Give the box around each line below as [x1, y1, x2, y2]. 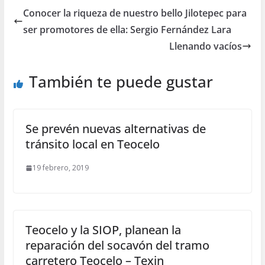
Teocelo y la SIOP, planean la [25, 222, 181, 238]
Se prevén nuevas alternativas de [25, 121, 206, 137]
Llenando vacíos [169, 40, 243, 53]
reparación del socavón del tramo [25, 237, 209, 254]
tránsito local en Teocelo [25, 136, 160, 153]
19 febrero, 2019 [32, 163, 89, 173]
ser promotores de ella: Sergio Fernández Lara [22, 23, 231, 37]
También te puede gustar [28, 71, 213, 93]
